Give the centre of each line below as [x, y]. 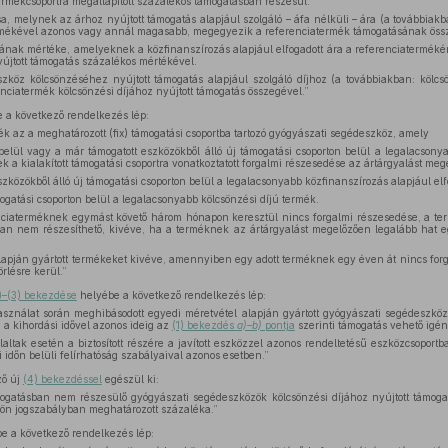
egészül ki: [130, 379]
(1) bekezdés [204, 325]
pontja [278, 325]
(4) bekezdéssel [62, 379]
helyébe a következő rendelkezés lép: [171, 295]
